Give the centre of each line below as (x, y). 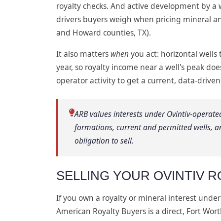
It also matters (83, 54)
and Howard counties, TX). (104, 32)
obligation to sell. (104, 141)
